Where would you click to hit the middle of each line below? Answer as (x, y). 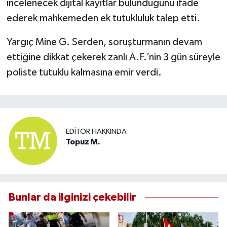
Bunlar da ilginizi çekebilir (72, 198)
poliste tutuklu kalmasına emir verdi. (84, 72)
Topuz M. (83, 142)
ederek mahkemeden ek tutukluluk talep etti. (103, 18)
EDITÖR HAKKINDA (96, 132)
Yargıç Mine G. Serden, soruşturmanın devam (104, 42)
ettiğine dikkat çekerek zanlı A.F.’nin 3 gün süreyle (113, 57)
